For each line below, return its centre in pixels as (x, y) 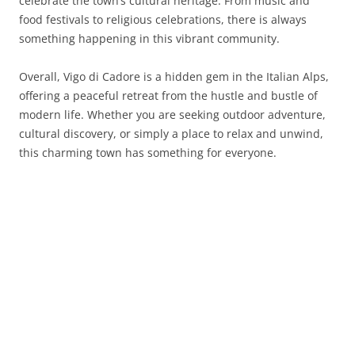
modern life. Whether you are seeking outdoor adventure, (172, 115)
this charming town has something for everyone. (148, 153)
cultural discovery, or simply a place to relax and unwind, (171, 134)
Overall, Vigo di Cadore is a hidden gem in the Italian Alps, (174, 76)
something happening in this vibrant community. (149, 38)
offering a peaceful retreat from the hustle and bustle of (168, 95)
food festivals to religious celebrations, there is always (163, 19)
